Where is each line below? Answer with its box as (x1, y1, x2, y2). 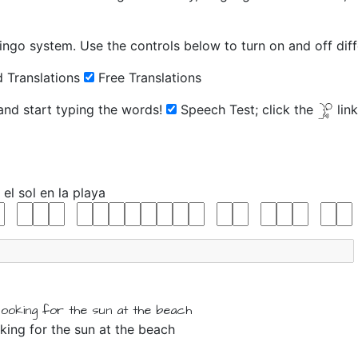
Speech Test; (177, 101, 258, 117)
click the (258, 101, 317, 117)
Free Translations (94, 70, 201, 86)
